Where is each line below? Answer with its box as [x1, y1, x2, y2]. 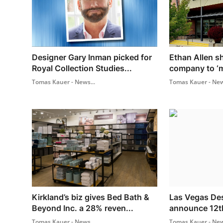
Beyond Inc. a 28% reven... [32, 203, 133, 213]
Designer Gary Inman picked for [32, 52, 152, 62]
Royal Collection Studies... [32, 63, 132, 73]
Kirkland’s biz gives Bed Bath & [32, 192, 149, 202]
